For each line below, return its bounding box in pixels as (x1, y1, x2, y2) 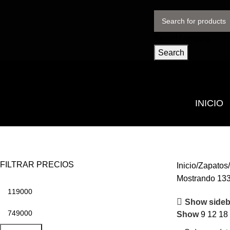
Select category (154, 34, 210, 43)
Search (158, 48, 184, 57)
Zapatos (198, 161, 228, 170)
